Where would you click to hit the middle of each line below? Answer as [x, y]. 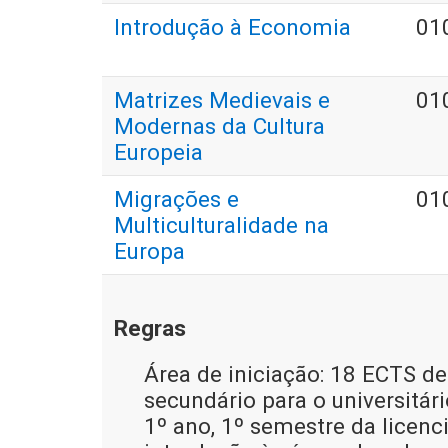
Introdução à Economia [232, 27]
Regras [150, 328]
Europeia [158, 152]
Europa [149, 251]
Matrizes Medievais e [222, 100]
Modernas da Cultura [219, 126]
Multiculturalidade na [221, 225]
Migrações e [176, 199]
